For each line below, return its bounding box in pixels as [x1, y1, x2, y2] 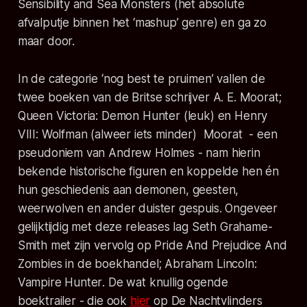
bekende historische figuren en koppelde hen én [17, 164, 279, 178]
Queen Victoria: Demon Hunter [17, 108, 180, 123]
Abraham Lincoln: [164, 256, 257, 271]
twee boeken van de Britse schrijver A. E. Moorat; [17, 90, 282, 104]
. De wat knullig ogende [102, 275, 228, 289]
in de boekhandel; [65, 256, 165, 271]
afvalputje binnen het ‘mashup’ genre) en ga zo [17, 15, 267, 29]
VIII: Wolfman [17, 127, 88, 141]
